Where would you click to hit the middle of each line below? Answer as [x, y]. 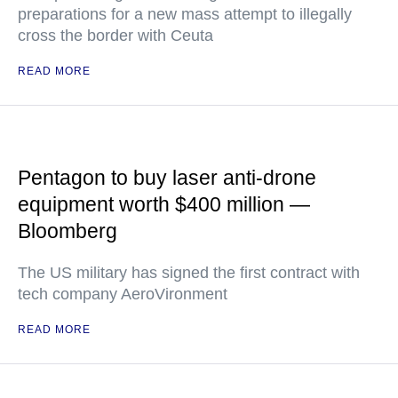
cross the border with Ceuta [115, 36]
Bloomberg [68, 231]
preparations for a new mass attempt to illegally [185, 14]
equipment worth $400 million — [164, 204]
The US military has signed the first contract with [189, 273]
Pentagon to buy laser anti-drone [167, 178]
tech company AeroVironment [123, 294]
